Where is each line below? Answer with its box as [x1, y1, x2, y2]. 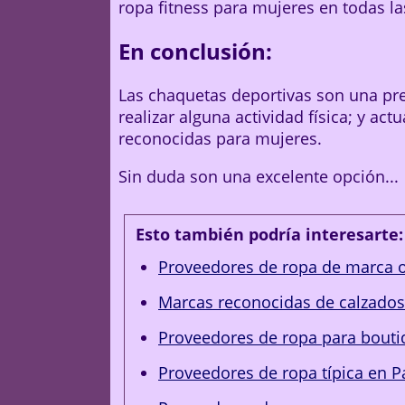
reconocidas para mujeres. [118, 127, 322, 149]
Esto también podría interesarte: [136, 222, 403, 245]
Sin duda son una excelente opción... [118, 165, 399, 187]
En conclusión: [118, 36, 272, 67]
